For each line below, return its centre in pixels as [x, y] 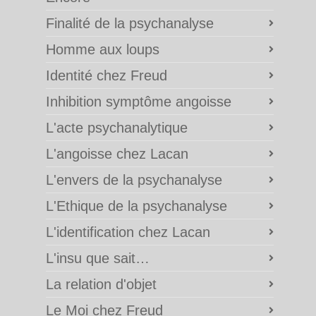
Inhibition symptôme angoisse [139, 102]
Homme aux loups [103, 49]
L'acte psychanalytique [117, 128]
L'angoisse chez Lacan [117, 154]
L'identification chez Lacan [128, 232]
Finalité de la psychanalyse [130, 23]
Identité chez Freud [107, 75]
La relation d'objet [101, 284]
